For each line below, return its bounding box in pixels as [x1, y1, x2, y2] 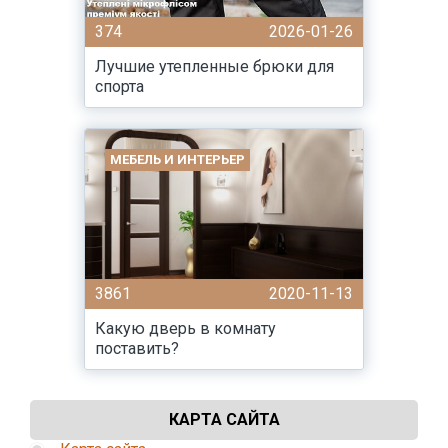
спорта [95, 77, 144, 96]
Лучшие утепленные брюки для [95, 57, 334, 76]
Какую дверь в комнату [95, 319, 276, 338]
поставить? [95, 339, 179, 358]
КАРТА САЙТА [168, 410, 280, 429]
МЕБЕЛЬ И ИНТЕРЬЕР [110, 152, 245, 167]
